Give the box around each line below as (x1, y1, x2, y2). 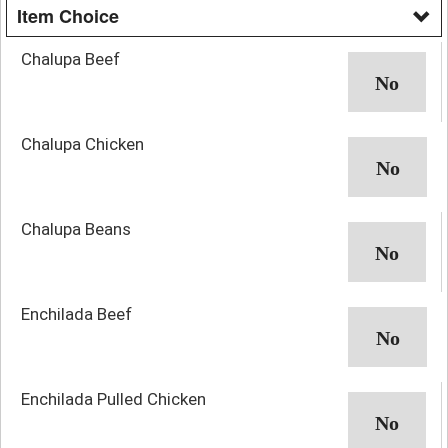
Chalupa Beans (21, 218, 131, 239)
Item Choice (17, 2, 119, 29)
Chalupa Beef (21, 48, 120, 69)
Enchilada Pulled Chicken (21, 388, 206, 409)
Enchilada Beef (21, 303, 132, 324)
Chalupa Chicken (21, 133, 144, 154)
